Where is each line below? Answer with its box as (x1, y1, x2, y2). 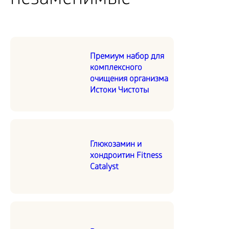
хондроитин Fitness (90, 151, 162, 161)
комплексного (90, 63, 142, 73)
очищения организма (90, 74, 168, 84)
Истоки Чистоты (90, 85, 149, 96)
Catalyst (90, 162, 119, 172)
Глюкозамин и (90, 140, 142, 150)
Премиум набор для (90, 52, 164, 62)
